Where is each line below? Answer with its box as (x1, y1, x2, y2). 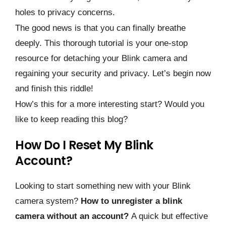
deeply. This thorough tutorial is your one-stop (15, 38, 188, 48)
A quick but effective (131, 211, 208, 221)
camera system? (15, 196, 81, 206)
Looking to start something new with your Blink (15, 181, 191, 191)
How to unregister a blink (81, 196, 182, 206)
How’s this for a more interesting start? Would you (15, 99, 204, 109)
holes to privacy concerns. (15, 7, 115, 17)
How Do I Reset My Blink (15, 137, 153, 154)
